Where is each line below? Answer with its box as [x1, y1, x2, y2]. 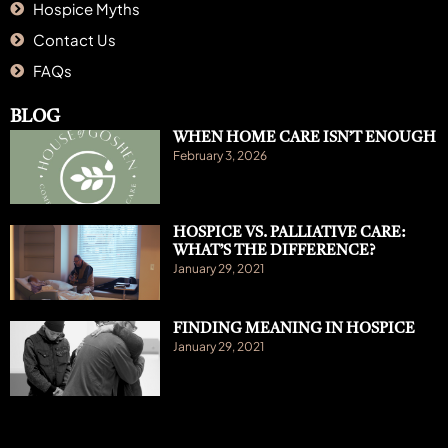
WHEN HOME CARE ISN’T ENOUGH [172, 130, 436, 146]
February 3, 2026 [172, 147, 267, 163]
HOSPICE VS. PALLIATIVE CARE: [172, 226, 405, 242]
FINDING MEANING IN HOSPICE [172, 322, 415, 338]
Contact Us [32, 29, 116, 49]
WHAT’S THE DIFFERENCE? [172, 244, 375, 260]
